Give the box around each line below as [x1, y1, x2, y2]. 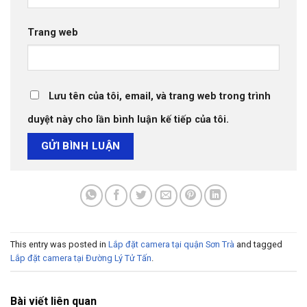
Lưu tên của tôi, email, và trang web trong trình [49, 90, 271, 102]
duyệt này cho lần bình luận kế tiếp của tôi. [27, 114, 229, 125]
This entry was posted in [10, 238, 108, 249]
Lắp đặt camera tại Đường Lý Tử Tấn [10, 252, 151, 263]
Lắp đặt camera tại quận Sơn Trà [108, 238, 234, 249]
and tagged [234, 238, 282, 249]
